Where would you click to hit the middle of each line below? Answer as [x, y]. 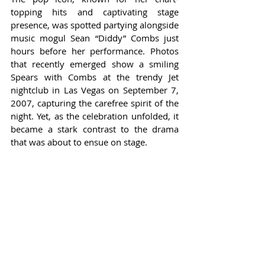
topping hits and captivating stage [95, 12]
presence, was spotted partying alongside [95, 25]
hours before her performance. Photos [95, 51]
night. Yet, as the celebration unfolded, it [95, 116]
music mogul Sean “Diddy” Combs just [95, 38]
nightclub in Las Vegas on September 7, [95, 90]
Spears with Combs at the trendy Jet [95, 77]
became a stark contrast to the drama [95, 129]
